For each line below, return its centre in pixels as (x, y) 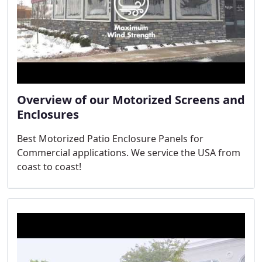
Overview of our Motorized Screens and (131, 99)
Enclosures (48, 114)
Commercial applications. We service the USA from (129, 152)
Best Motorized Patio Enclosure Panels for (110, 138)
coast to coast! (49, 166)
